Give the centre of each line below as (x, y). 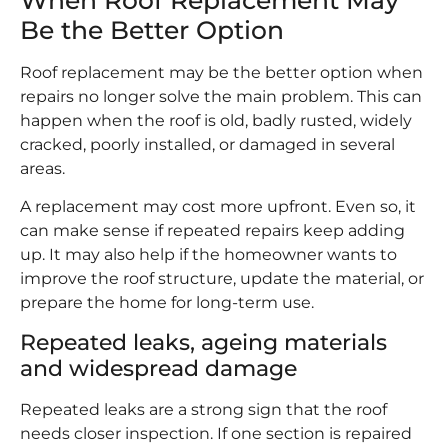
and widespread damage (158, 368)
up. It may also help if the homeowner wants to (208, 255)
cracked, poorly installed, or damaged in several (207, 144)
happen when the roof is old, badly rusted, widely (216, 120)
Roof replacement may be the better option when (221, 72)
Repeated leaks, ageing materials (203, 342)
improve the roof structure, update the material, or (222, 279)
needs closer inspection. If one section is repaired (216, 433)
